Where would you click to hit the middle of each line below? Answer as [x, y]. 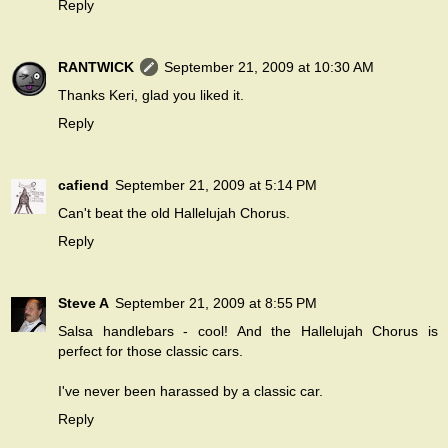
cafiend [83, 185]
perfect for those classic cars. [150, 351]
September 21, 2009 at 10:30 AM [269, 67]
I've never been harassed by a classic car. [190, 391]
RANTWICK [96, 67]
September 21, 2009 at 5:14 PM [216, 185]
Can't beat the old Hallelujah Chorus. [174, 213]
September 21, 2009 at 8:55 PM [216, 303]
